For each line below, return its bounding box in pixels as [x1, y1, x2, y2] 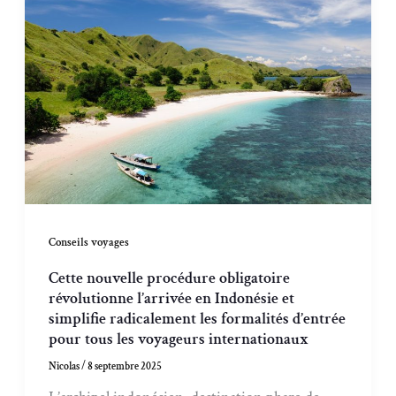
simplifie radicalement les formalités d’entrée [49, 308, 346, 329]
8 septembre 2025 [88, 359, 163, 373]
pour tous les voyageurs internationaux [49, 328, 309, 349]
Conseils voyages [49, 235, 130, 250]
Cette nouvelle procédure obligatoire [49, 267, 291, 288]
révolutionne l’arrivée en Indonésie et [49, 287, 295, 308]
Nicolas [49, 359, 82, 373]
